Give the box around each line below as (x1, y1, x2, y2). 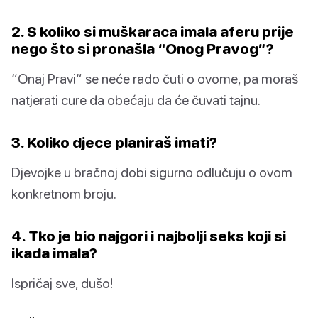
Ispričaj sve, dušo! (11, 275, 113, 292)
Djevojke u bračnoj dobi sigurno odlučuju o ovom (11, 164, 292, 181)
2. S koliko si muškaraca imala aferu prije (11, 23, 294, 40)
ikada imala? (11, 244, 97, 262)
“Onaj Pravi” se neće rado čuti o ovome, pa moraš (11, 70, 298, 87)
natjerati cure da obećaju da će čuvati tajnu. (11, 92, 261, 109)
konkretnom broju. (11, 185, 116, 202)
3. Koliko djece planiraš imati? (11, 133, 217, 151)
